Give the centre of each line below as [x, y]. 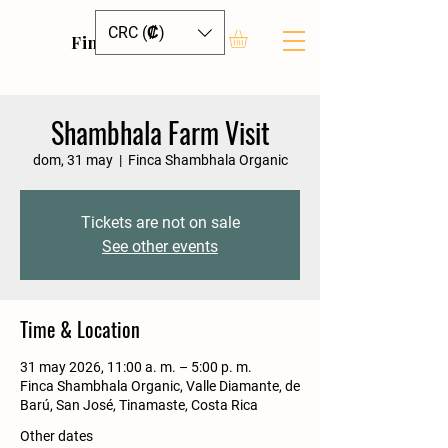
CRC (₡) [136, 32]
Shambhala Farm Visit [160, 133]
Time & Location [80, 329]
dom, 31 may [72, 160]
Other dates [56, 436]
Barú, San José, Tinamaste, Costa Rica [139, 405]
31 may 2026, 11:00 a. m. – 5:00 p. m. [136, 367]
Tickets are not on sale [160, 223]
